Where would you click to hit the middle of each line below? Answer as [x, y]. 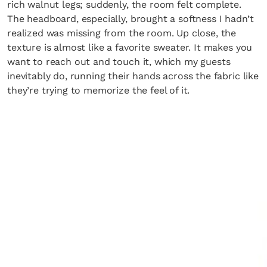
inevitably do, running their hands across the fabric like [133, 76]
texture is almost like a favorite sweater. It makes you [130, 47]
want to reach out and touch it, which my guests [119, 62]
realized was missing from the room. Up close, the [122, 33]
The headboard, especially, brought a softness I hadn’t [131, 19]
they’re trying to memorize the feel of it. [99, 90]
